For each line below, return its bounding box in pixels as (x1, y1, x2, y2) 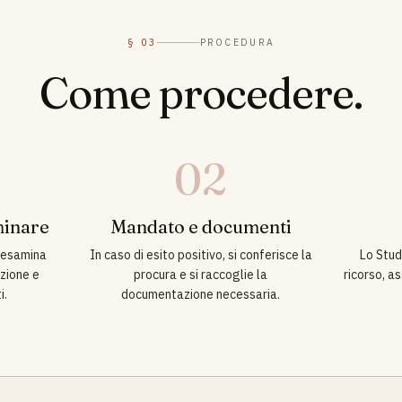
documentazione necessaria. (121, 286, 281, 302)
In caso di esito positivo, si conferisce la (89, 247, 312, 263)
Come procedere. (39, 66, 363, 119)
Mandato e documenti (109, 215, 292, 238)
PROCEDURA (199, 36, 275, 48)
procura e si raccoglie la (134, 267, 268, 283)
